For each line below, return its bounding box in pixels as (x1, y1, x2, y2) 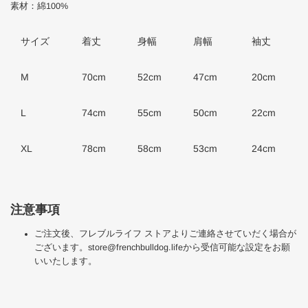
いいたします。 (34, 256, 97, 266)
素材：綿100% (10, 1, 68, 12)
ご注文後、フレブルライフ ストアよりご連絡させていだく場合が (34, 228, 296, 239)
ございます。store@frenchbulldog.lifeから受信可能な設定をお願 (34, 242, 290, 252)
